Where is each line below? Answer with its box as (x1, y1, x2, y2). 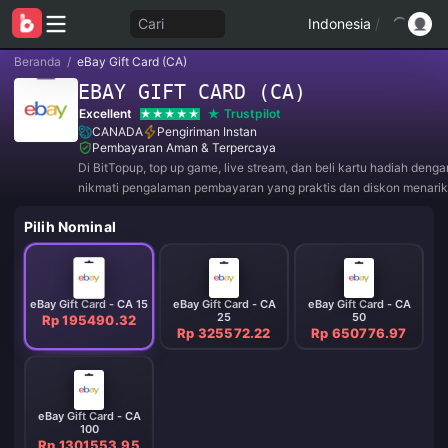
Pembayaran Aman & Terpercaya (92, 140, 276, 155)
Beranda (14, 54, 61, 69)
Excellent (79, 106, 132, 121)
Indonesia (308, 15, 371, 32)
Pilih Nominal (24, 218, 116, 235)
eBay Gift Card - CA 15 (30, 296, 148, 311)
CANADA (92, 124, 143, 139)
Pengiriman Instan (157, 124, 257, 139)
